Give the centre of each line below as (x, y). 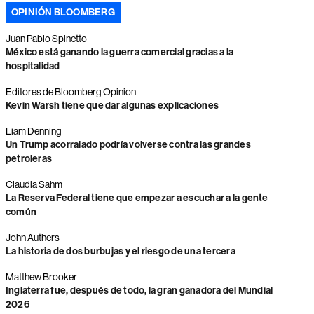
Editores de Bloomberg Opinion (70, 92)
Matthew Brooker (41, 277)
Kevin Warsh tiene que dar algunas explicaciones (112, 105)
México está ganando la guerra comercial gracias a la (120, 52)
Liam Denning (33, 131)
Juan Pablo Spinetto (46, 39)
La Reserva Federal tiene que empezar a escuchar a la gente (137, 198)
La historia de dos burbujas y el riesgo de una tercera (120, 251)
